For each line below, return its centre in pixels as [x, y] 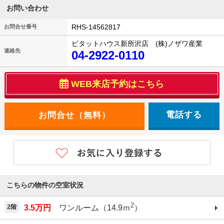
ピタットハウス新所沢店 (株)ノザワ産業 [137, 44]
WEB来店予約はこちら [118, 84]
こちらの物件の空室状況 [45, 185]
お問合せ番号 [20, 27]
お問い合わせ [28, 8]
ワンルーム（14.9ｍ [90, 208]
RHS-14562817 [96, 27]
